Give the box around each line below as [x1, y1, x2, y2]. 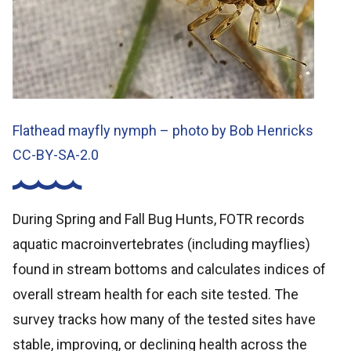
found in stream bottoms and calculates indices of [13, 260, 326, 277]
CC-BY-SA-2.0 [13, 147, 99, 164]
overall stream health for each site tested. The [13, 285, 299, 302]
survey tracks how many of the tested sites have [13, 310, 316, 327]
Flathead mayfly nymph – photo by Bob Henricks [13, 122, 313, 139]
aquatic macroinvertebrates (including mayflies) [13, 235, 310, 252]
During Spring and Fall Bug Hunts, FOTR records [13, 210, 305, 227]
